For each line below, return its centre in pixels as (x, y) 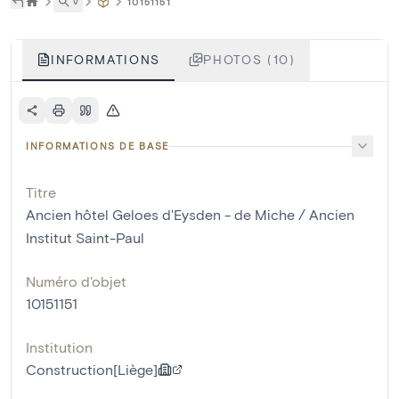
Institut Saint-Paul (85, 238)
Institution (59, 347)
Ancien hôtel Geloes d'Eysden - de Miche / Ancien (190, 215)
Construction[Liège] (92, 370)
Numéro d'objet (76, 281)
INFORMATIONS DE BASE (98, 146)
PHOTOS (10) (249, 60)
